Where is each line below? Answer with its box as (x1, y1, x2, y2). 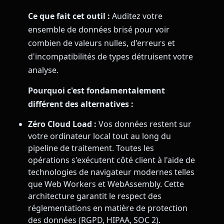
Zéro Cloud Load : (28, 118, 96, 130)
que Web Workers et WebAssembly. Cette (28, 178, 184, 190)
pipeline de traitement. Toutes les (28, 142, 154, 154)
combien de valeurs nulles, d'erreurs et (28, 37, 175, 48)
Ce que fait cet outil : (28, 10, 110, 21)
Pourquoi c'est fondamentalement (28, 84, 165, 96)
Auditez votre (110, 10, 162, 21)
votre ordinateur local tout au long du (28, 130, 171, 142)
